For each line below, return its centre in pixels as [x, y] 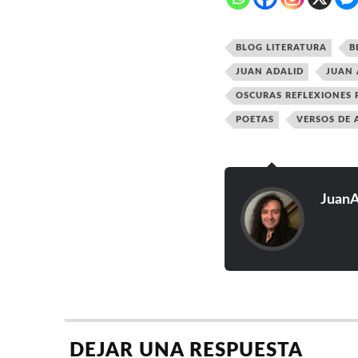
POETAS [255, 119]
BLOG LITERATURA [281, 48]
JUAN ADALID [269, 72]
